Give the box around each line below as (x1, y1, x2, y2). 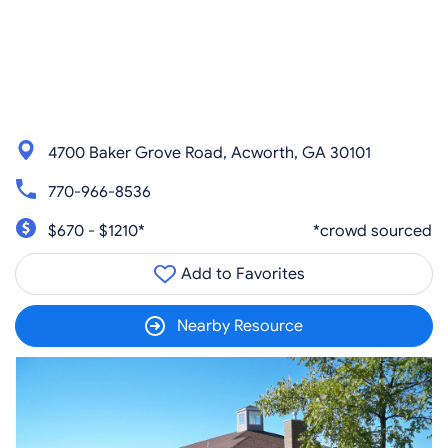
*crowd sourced (313, 220, 432, 241)
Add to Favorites (177, 264, 305, 284)
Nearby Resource (177, 316, 303, 336)
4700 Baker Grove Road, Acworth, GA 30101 (48, 142, 371, 163)
